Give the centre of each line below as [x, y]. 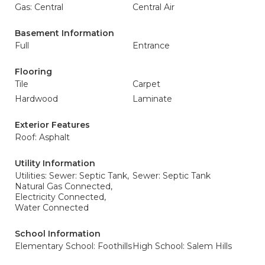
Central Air [153, 7]
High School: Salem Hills [182, 246]
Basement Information [64, 33]
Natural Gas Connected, [64, 186]
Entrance [151, 46]
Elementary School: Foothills [73, 246]
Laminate [152, 99]
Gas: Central [39, 7]
